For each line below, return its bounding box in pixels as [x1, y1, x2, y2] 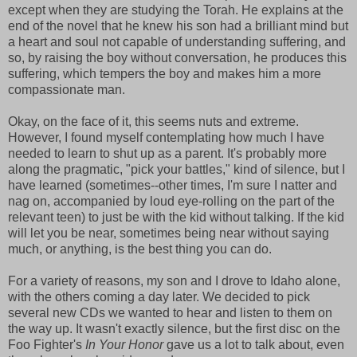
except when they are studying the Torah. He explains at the [8, 3, 343, 18]
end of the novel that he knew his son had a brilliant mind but [8, 19, 348, 33]
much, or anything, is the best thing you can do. [8, 242, 272, 257]
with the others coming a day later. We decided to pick [8, 290, 310, 304]
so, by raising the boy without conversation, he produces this [8, 51, 347, 65]
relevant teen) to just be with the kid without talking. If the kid [8, 210, 344, 225]
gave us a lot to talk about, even [163, 338, 344, 352]
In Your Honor [85, 338, 163, 352]
